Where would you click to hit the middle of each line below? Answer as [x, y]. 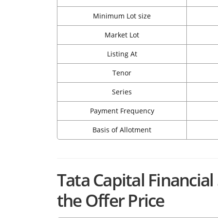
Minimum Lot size [122, 16]
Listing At [122, 54]
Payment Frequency [122, 111]
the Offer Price [111, 200]
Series [122, 92]
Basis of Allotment [122, 130]
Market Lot [122, 35]
